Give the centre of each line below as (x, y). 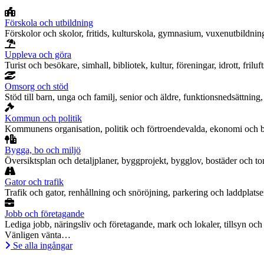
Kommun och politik (43, 118)
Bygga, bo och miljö (43, 150)
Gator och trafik (34, 182)
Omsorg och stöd (37, 87)
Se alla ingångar (43, 246)
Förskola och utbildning (49, 23)
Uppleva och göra (38, 55)
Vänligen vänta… (38, 235)
